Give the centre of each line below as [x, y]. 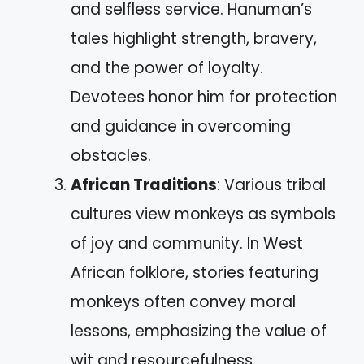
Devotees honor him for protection [204, 97]
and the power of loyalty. [167, 68]
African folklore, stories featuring [195, 273]
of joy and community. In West [187, 243]
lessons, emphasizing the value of [199, 331]
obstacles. [111, 156]
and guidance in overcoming [181, 126]
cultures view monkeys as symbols [203, 214]
